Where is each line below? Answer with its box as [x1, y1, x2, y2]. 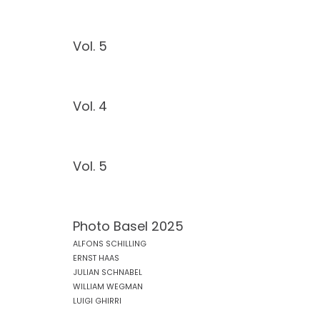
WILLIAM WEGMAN [73, 281, 143, 292]
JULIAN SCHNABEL [73, 267, 142, 278]
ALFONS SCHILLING [73, 239, 146, 249]
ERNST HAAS [73, 253, 119, 264]
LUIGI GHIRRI [73, 296, 121, 306]
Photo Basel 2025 [73, 217, 184, 235]
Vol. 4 [73, 97, 107, 115]
